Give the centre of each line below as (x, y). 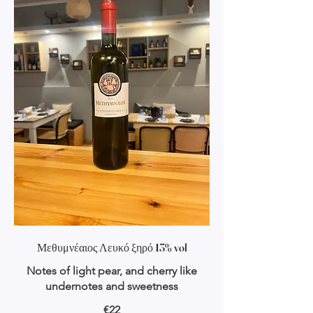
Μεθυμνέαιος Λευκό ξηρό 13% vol (112, 248)
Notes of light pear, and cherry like (112, 271)
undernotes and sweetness (112, 286)
